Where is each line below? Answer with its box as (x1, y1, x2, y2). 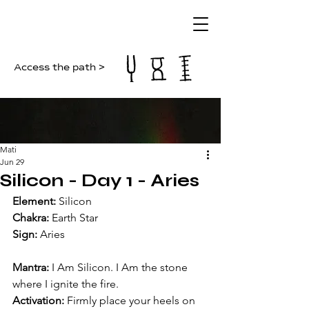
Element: (12, 195, 56, 208)
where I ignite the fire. (12, 277, 119, 290)
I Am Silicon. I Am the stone (49, 261, 190, 274)
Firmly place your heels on (64, 294, 198, 307)
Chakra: (12, 211, 52, 224)
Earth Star (52, 211, 98, 224)
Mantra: (12, 261, 49, 274)
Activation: (12, 294, 64, 307)
